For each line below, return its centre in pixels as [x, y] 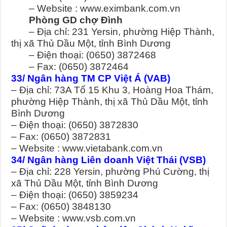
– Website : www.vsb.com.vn [74, 218]
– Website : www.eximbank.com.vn [96, 9]
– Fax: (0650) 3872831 [61, 137]
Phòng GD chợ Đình [67, 20]
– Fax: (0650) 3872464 [70, 67]
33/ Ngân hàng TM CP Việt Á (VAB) [91, 79]
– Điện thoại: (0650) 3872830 [75, 125]
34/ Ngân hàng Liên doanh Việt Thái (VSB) [109, 160]
